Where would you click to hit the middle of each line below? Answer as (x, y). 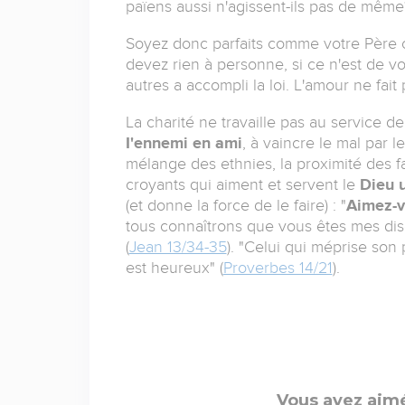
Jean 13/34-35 (178, 247)
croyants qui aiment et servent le (242, 185)
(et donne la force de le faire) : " (235, 206)
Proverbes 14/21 (278, 268)
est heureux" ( (174, 268)
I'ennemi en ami (184, 143)
